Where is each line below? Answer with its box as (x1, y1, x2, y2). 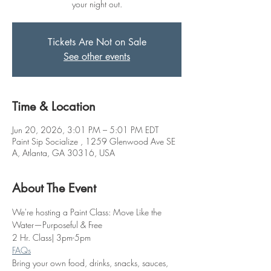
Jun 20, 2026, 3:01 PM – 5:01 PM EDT (12, 123, 158, 135)
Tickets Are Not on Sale (47, 35, 146, 48)
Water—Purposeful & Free (12, 218, 102, 230)
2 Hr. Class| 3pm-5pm (12, 231, 91, 243)
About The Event (12, 180, 96, 196)
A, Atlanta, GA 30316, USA (12, 146, 115, 158)
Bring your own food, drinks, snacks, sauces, (12, 256, 171, 269)
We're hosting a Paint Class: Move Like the (12, 206, 164, 218)
